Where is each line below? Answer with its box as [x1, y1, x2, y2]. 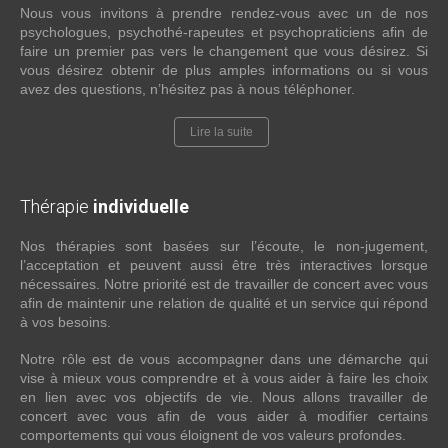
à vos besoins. [20, 314, 111, 330]
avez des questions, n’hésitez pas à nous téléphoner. [20, 81, 355, 97]
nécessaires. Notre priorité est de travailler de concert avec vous [20, 276, 428, 292]
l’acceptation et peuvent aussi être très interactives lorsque [20, 257, 428, 273]
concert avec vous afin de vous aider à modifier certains [20, 408, 428, 424]
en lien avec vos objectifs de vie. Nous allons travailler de [20, 389, 428, 405]
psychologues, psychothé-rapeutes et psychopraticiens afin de [20, 24, 428, 40]
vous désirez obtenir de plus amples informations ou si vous [20, 62, 428, 78]
